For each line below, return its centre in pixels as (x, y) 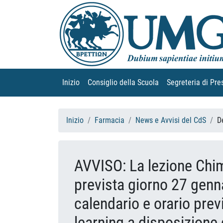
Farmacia (110, 120)
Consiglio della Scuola (123, 82)
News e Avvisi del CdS (171, 120)
